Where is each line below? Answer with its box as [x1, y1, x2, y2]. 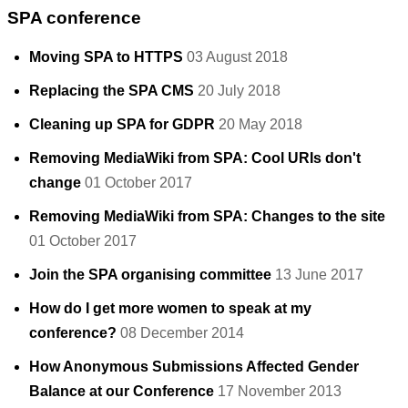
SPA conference [7, 8, 141, 28]
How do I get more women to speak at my [29, 300, 311, 316]
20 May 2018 [219, 116, 302, 132]
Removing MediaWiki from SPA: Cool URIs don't [29, 149, 361, 166]
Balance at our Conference [29, 382, 214, 399]
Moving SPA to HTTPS [29, 48, 183, 65]
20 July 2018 [198, 82, 280, 98]
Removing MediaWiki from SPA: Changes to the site [29, 208, 385, 224]
